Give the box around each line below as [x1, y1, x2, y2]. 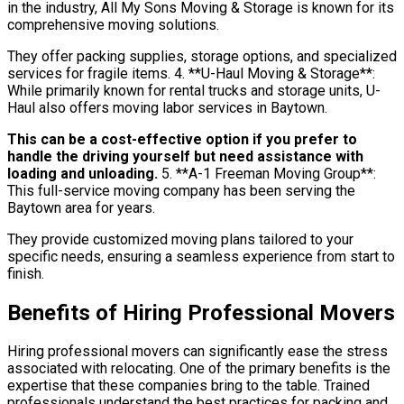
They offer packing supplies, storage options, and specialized [7, 47, 397, 65]
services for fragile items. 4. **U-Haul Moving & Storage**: [7, 64, 375, 82]
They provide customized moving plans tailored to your [7, 230, 353, 248]
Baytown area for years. [7, 198, 155, 216]
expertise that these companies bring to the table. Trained [7, 377, 370, 395]
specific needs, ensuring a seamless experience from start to [7, 247, 395, 265]
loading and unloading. [7, 164, 158, 182]
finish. [7, 264, 44, 282]
